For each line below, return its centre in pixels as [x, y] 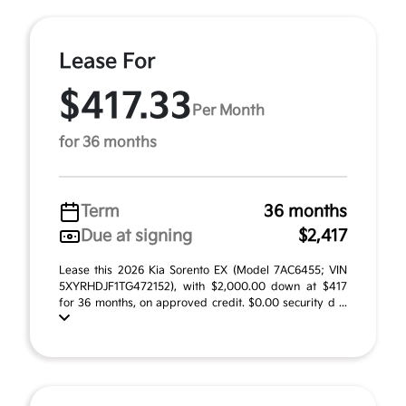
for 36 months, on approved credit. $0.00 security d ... [203, 303]
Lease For [107, 62]
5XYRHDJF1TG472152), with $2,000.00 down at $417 [203, 287]
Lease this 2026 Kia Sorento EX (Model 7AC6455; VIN [203, 271]
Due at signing [136, 236]
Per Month [228, 111]
